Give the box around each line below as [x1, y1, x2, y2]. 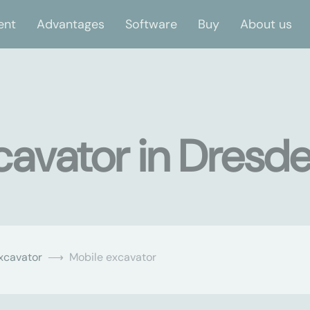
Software [125, 15, 177, 33]
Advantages [37, 15, 104, 33]
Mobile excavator [69, 250, 156, 264]
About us [240, 15, 292, 33]
